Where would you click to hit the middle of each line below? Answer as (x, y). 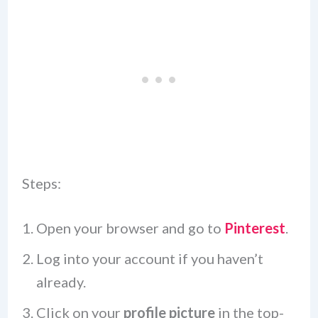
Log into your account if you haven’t (149, 258)
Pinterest (254, 227)
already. (61, 281)
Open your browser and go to (130, 227)
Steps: (41, 183)
